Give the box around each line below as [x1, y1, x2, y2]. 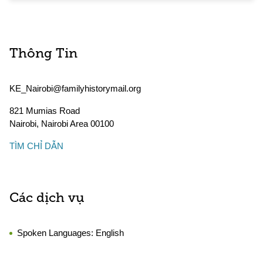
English [96, 228, 124, 238]
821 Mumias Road [9, 106, 80, 116]
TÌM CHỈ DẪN [9, 141, 63, 151]
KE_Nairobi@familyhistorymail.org [9, 83, 141, 93]
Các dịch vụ [9, 192, 85, 205]
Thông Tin [9, 48, 77, 61]
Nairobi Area [41, 119, 88, 129]
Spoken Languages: [17, 228, 96, 238]
